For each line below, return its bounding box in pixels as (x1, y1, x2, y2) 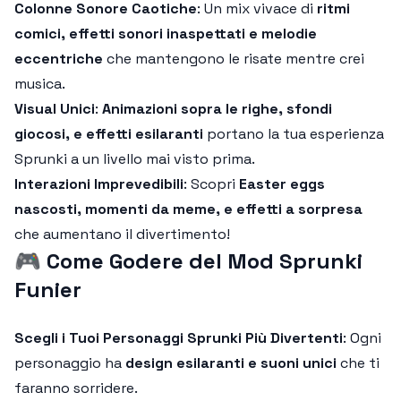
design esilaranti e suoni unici (125, 354, 337, 372)
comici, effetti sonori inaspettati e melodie (14, 24, 317, 43)
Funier (14, 276, 81, 303)
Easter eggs (239, 175, 325, 193)
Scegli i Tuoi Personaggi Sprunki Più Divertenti (14, 328, 343, 347)
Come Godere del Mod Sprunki (47, 247, 363, 275)
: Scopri (183, 175, 239, 193)
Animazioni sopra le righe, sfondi (102, 99, 332, 118)
